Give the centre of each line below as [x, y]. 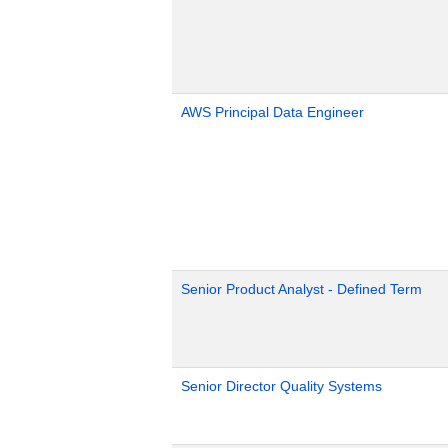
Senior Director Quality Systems [281, 385]
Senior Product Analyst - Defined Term [301, 288]
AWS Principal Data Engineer [272, 111]
